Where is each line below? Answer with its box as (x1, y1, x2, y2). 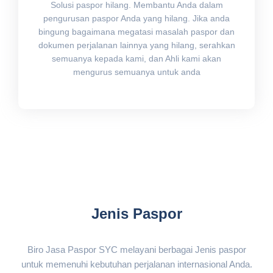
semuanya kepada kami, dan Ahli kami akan (52, 53, 221, 63)
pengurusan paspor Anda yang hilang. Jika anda (43, 13, 230, 23)
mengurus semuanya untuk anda (73, 66, 200, 77)
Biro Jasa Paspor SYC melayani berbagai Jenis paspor (27, 244, 246, 255)
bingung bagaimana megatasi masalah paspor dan (38, 26, 235, 37)
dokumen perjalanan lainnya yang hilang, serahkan (38, 40, 235, 50)
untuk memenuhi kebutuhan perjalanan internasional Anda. (21, 258, 252, 269)
